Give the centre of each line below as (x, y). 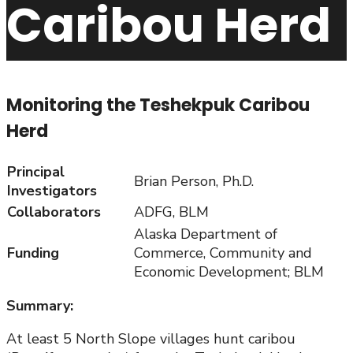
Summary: (40, 306)
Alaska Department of (206, 234)
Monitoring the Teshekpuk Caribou (158, 106)
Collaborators (54, 212)
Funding (33, 253)
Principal (36, 172)
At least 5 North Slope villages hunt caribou (151, 339)
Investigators (52, 191)
